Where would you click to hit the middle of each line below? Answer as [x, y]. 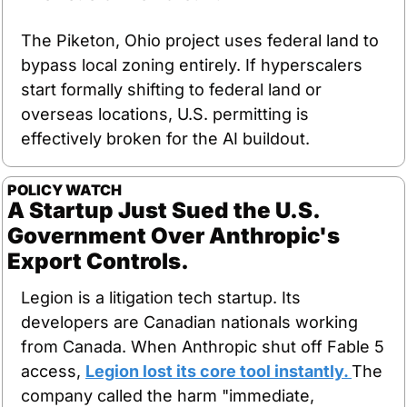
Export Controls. [98, 261]
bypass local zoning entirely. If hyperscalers [192, 65]
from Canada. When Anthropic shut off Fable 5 [203, 346]
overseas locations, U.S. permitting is [165, 114]
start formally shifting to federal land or [171, 89]
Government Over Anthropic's [174, 235]
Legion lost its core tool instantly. [218, 371]
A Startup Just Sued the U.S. [164, 210]
